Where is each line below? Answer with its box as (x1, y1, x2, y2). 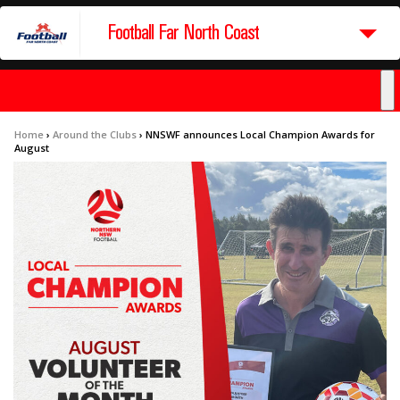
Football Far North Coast (107, 21, 259, 45)
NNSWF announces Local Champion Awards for (146, 128, 375, 142)
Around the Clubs (53, 128, 137, 142)
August (14, 141, 49, 155)
